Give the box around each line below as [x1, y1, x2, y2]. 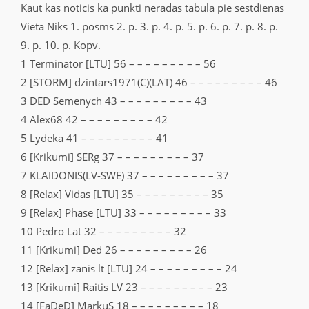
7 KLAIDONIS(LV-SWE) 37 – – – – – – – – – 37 [21, 168, 229, 183]
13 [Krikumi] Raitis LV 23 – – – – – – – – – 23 [21, 280, 228, 295]
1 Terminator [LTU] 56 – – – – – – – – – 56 [21, 57, 216, 71]
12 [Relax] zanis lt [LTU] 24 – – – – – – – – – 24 [21, 261, 237, 276]
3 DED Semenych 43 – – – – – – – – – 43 [21, 94, 207, 108]
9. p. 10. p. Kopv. [21, 38, 101, 52]
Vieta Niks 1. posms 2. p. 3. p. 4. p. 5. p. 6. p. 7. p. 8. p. [21, 19, 278, 34]
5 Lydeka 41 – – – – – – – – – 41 [21, 131, 168, 146]
